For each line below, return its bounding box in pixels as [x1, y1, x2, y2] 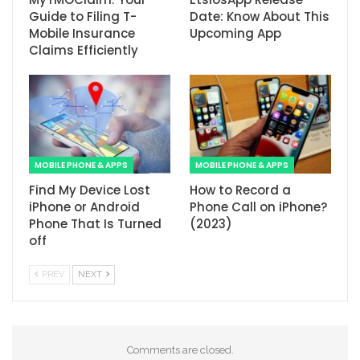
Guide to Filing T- [29, 7, 137, 25]
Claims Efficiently [29, 41, 138, 59]
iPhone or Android [29, 198, 140, 215]
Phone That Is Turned [29, 215, 162, 232]
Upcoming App [190, 24, 281, 42]
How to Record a [190, 181, 291, 198]
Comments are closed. [126, 343, 234, 356]
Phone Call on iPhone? [190, 198, 327, 215]
